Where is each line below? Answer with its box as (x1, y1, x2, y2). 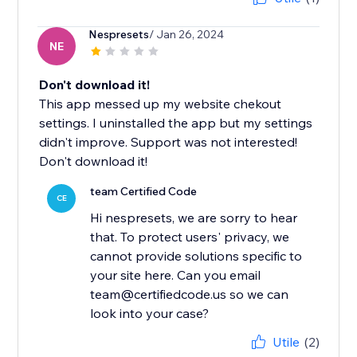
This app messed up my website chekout (39, 96, 282, 112)
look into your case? (90, 305, 210, 322)
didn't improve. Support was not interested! (39, 134, 298, 151)
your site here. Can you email (90, 267, 261, 284)
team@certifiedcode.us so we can (90, 286, 289, 303)
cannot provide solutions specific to (90, 248, 303, 265)
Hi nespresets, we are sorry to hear (90, 210, 298, 226)
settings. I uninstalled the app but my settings (39, 115, 313, 131)
